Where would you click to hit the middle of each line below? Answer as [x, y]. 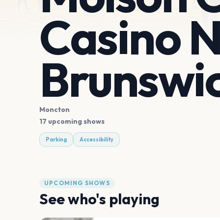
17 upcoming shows [72, 121]
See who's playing [99, 199]
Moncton [55, 109]
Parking [56, 139]
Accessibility [96, 139]
